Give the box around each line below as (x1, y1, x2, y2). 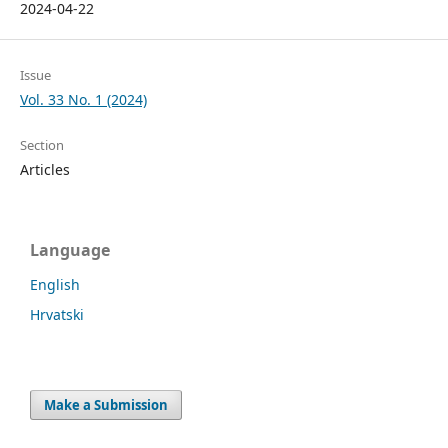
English (30, 275, 80, 295)
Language (30, 239, 110, 262)
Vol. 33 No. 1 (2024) (19, 90, 147, 110)
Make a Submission (44, 396, 169, 414)
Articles (19, 160, 70, 180)
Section (19, 136, 64, 155)
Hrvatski (30, 305, 84, 325)
